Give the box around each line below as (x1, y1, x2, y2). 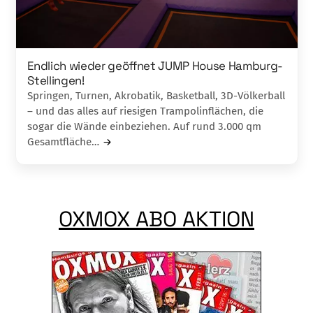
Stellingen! (27, 73, 85, 89)
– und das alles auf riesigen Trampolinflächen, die (27, 105, 264, 118)
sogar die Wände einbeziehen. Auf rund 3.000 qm (27, 120, 262, 133)
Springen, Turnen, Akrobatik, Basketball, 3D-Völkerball (27, 89, 286, 103)
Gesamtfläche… (27, 136, 100, 149)
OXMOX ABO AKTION (59, 205, 254, 233)
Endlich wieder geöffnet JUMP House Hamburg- (27, 58, 283, 74)
